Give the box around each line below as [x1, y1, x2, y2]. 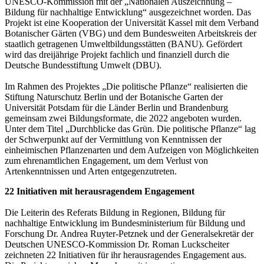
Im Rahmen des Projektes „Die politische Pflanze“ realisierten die [5, 81, 247, 91]
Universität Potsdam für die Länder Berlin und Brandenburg [5, 102, 228, 113]
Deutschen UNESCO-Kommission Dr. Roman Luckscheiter [5, 239, 229, 249]
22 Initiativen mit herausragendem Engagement [5, 186, 194, 196]
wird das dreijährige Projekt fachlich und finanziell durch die [5, 49, 229, 60]
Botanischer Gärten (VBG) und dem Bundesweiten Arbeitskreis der [5, 28, 256, 38]
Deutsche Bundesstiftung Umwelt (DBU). [5, 60, 161, 70]
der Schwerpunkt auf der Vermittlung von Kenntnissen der [5, 134, 222, 144]
